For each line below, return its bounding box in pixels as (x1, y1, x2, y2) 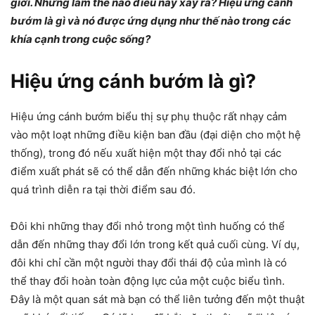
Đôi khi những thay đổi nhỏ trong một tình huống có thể (11, 219, 285, 233)
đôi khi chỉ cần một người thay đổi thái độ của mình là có (11, 256, 287, 269)
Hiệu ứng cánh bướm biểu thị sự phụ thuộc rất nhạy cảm (11, 110, 287, 123)
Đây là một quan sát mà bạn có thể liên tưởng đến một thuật (11, 292, 304, 306)
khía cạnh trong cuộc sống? (11, 32, 150, 46)
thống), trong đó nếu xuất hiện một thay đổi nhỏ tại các (11, 146, 281, 160)
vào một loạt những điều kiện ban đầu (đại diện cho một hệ (11, 128, 301, 141)
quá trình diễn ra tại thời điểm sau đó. (11, 183, 195, 196)
